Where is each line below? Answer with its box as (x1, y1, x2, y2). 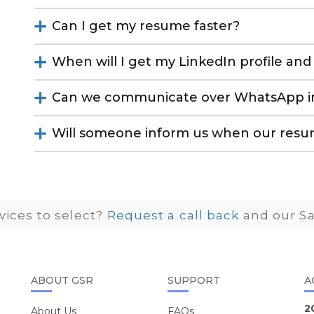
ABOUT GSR (31, 274, 93, 287)
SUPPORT (168, 274, 220, 287)
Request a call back (107, 208, 240, 222)
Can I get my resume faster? (52, 18, 240, 34)
